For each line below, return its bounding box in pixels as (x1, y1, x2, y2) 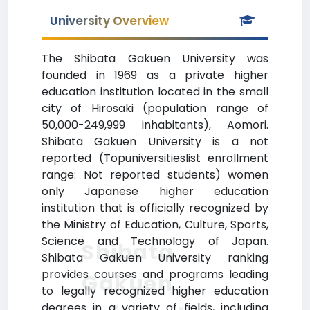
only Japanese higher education (42, 183, 268, 199)
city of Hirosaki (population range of (42, 100, 268, 116)
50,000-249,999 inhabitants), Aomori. (42, 117, 268, 133)
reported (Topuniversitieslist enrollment (42, 150, 268, 166)
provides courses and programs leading (42, 266, 268, 282)
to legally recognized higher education (42, 283, 268, 299)
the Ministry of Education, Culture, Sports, (42, 217, 268, 232)
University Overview (50, 12, 169, 29)
